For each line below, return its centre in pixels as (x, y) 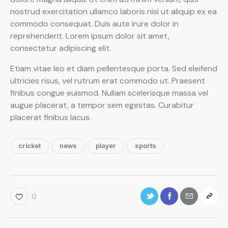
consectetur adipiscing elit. (61, 48)
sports (146, 145)
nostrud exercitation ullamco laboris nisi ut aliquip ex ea (113, 12)
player (106, 145)
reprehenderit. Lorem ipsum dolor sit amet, (90, 36)
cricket (30, 145)
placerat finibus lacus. (51, 118)
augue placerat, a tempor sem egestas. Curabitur (102, 105)
